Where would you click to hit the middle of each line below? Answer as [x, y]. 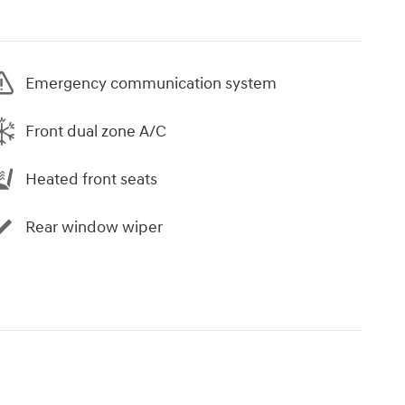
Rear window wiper [94, 227]
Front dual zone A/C [96, 131]
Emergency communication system [151, 83]
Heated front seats [91, 179]
